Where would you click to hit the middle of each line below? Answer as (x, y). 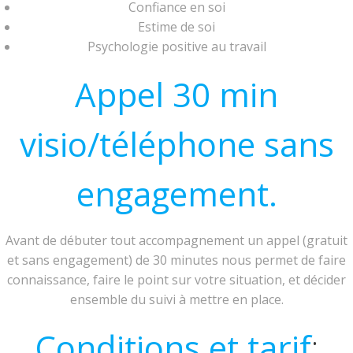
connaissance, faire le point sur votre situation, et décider (176, 279)
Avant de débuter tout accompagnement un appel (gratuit (176, 240)
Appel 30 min (176, 94)
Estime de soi (176, 26)
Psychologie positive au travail (176, 46)
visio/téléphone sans (176, 143)
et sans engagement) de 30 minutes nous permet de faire (176, 260)
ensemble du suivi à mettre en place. (176, 299)
